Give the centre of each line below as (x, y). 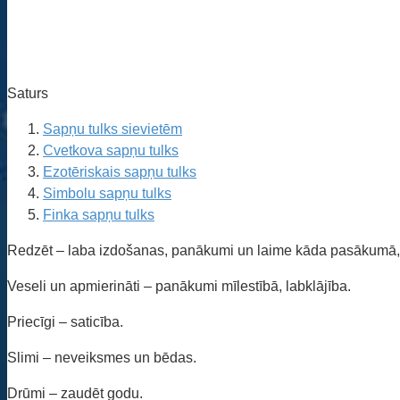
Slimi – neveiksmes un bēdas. (102, 357)
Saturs (28, 93)
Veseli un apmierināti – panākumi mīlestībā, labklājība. (179, 286)
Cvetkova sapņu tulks (111, 150)
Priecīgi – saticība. (65, 321)
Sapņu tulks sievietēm (112, 129)
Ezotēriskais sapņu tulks (120, 171)
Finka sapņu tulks (99, 214)
